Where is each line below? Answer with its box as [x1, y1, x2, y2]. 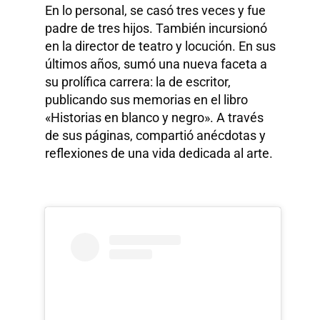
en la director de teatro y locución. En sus [45, 39, 276, 54]
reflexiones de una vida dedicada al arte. [45, 146, 274, 161]
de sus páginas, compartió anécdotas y [45, 128, 266, 144]
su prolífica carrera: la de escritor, [45, 74, 231, 90]
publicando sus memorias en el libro [45, 92, 249, 108]
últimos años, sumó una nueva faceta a [45, 56, 268, 72]
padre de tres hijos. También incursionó [45, 21, 268, 36]
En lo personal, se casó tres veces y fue [45, 3, 266, 19]
